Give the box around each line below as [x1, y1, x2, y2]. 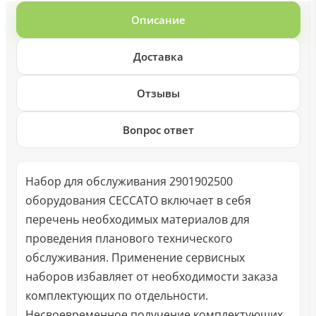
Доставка [133, 49, 183, 63]
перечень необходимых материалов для [25, 212, 250, 227]
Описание [130, 13, 186, 27]
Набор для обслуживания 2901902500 [25, 174, 233, 189]
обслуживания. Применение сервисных [25, 250, 245, 265]
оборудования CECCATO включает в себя [25, 193, 251, 208]
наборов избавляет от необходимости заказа [25, 269, 278, 284]
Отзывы [136, 86, 180, 100]
